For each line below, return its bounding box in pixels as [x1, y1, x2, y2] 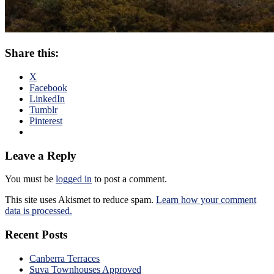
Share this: [5, 46, 59, 60]
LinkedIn [29, 93, 65, 104]
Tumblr [29, 104, 57, 115]
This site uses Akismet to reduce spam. [5, 194, 156, 206]
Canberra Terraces [29, 253, 100, 264]
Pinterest [29, 115, 62, 126]
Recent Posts [5, 228, 67, 242]
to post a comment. [92, 174, 167, 185]
